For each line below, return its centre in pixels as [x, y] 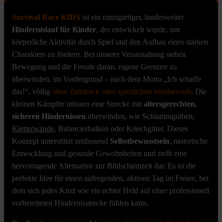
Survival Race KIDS [46, 17]
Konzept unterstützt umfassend [61, 141]
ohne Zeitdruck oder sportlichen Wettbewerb [122, 92]
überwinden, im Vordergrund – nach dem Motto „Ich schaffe [107, 79]
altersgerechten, [170, 104]
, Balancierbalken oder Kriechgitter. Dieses [121, 129]
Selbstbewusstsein [140, 141]
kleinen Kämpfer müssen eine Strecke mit [78, 104]
